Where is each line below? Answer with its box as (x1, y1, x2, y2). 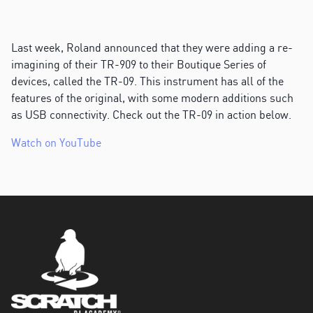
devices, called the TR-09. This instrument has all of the (11, 74, 284, 88)
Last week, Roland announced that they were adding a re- (11, 41, 293, 54)
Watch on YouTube (11, 136, 101, 150)
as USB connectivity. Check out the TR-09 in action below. (11, 108, 291, 122)
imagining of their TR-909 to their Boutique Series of (11, 57, 266, 71)
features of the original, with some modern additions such (11, 91, 293, 105)
